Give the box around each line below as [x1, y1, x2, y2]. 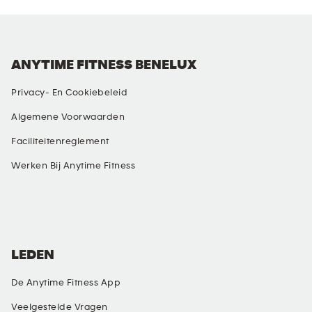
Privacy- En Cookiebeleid [11, 88, 127, 97]
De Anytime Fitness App [11, 278, 120, 288]
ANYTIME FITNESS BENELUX [11, 58, 196, 72]
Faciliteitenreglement [11, 136, 109, 146]
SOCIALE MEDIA [10, 185, 107, 199]
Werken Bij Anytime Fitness [11, 161, 135, 171]
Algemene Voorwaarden [11, 112, 125, 122]
